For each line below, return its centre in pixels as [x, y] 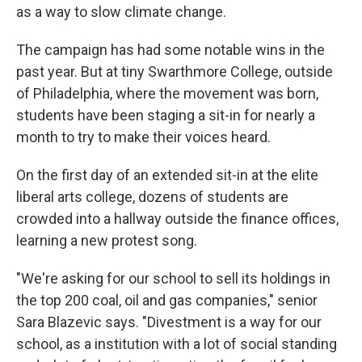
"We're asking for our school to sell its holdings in [173, 278]
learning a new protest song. [107, 240]
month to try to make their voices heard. [143, 137]
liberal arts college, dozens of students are [152, 196]
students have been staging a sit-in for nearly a [166, 115]
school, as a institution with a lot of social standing [177, 343]
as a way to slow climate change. [121, 11]
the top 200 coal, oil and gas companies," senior [167, 300]
